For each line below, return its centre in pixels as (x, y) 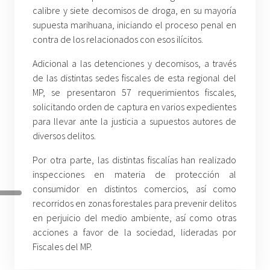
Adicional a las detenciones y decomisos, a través (135, 63)
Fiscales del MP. (62, 246)
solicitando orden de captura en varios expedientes (135, 107)
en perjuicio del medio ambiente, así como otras (135, 218)
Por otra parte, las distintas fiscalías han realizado (135, 160)
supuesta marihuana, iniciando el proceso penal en (135, 25)
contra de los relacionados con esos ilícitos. (118, 39)
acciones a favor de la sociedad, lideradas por (135, 232)
